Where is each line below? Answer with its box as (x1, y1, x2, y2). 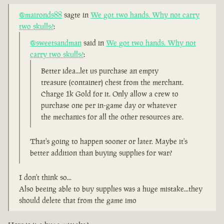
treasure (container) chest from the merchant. (41, 77, 183, 87)
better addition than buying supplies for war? (30, 148, 172, 158)
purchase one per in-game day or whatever (41, 100, 176, 110)
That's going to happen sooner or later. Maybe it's (30, 136, 187, 146)
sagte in (62, 10, 90, 20)
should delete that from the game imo (19, 195, 136, 205)
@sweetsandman (30, 38, 81, 48)
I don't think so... (19, 172, 71, 182)
